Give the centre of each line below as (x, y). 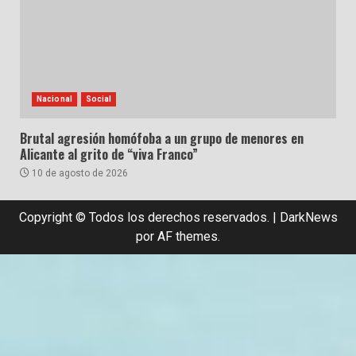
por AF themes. (178, 236)
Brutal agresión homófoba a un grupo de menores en (162, 138)
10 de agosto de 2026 (79, 173)
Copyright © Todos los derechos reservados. (145, 217)
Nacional (54, 99)
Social (99, 99)
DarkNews (308, 217)
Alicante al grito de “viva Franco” (109, 154)
